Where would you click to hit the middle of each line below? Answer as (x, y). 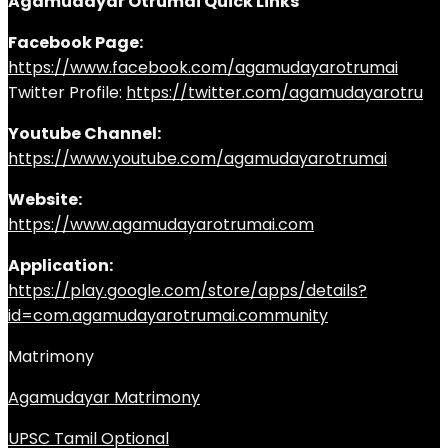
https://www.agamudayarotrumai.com (161, 224)
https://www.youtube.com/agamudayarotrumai (197, 158)
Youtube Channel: (84, 133)
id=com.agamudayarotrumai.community (168, 315)
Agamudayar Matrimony (104, 397)
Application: (60, 265)
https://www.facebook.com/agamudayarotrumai (203, 67)
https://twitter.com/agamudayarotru (274, 92)
